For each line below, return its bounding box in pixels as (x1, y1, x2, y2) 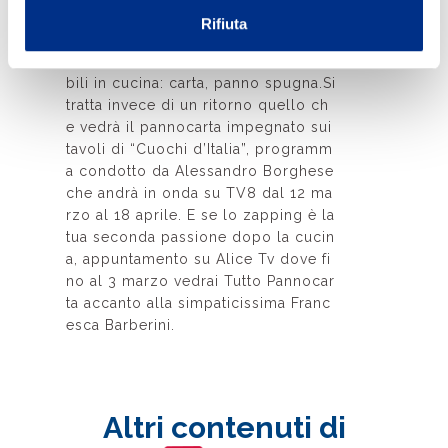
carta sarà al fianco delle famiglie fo (66, 30, 332, 47)
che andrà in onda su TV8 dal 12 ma (66, 184, 333, 201)
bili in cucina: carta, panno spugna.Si (66, 74, 336, 91)
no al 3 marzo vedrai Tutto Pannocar (66, 272, 335, 289)
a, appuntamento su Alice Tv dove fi (66, 250, 331, 267)
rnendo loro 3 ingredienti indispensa (66, 52, 337, 69)
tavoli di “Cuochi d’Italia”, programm (66, 140, 333, 157)
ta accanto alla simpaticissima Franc (66, 294, 331, 311)
